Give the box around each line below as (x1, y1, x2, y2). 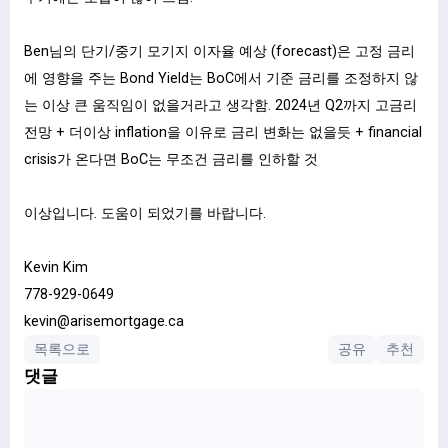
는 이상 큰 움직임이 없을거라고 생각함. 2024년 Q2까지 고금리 (24, 96, 417, 114)
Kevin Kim (24, 258, 88, 276)
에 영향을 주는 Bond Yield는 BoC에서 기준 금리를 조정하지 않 (24, 69, 418, 87)
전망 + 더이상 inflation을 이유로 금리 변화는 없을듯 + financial (24, 123, 422, 141)
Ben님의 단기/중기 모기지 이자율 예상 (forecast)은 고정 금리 (24, 42, 415, 60)
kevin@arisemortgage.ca (24, 312, 184, 330)
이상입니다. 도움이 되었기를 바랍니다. (24, 204, 266, 222)
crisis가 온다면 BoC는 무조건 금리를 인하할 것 (24, 150, 318, 168)
